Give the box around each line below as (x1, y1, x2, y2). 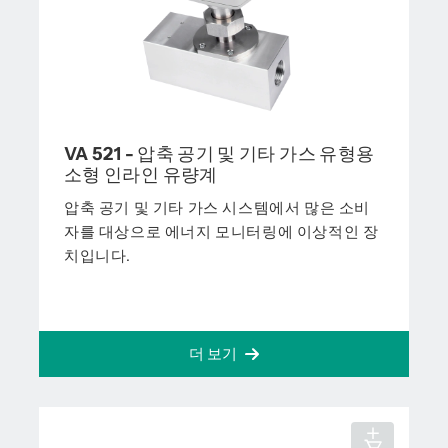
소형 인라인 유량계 (64, 164, 218, 186)
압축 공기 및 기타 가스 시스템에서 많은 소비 (64, 198, 371, 217)
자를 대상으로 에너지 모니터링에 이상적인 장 (64, 222, 379, 241)
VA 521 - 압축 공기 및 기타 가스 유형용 (64, 143, 375, 165)
